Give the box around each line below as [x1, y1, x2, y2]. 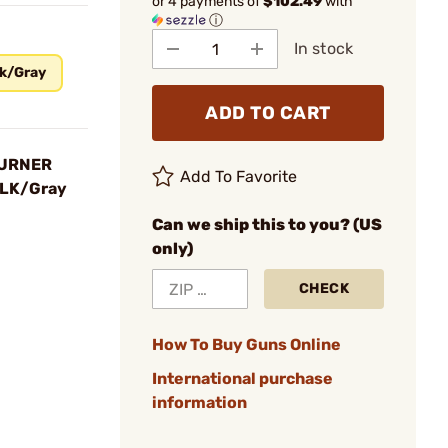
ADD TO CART [205, 102, 331, 124]
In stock [294, 39, 353, 58]
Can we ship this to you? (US [152, 215, 382, 234]
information [152, 393, 247, 412]
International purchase [152, 369, 333, 388]
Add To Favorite [180, 167, 298, 186]
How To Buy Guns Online [152, 335, 341, 354]
